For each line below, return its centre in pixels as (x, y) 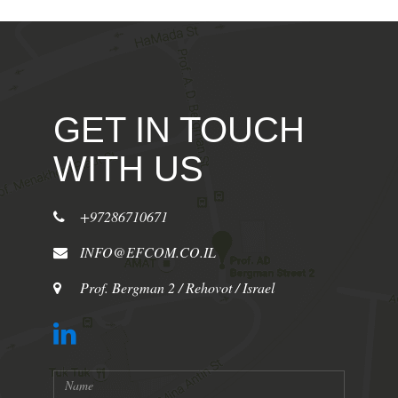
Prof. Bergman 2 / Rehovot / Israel (177, 287)
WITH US (128, 168)
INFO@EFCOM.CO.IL (147, 251)
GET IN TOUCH (179, 129)
